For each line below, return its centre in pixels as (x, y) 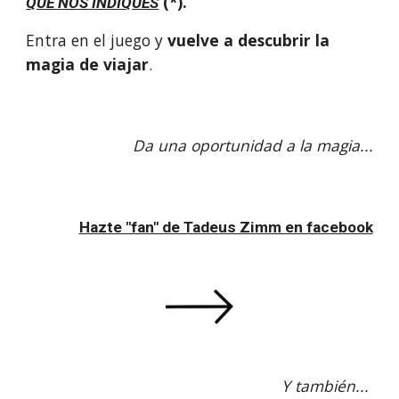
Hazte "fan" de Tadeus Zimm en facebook (226, 227)
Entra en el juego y (97, 40)
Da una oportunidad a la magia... (252, 145)
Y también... (327, 386)
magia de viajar (88, 64)
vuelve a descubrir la (249, 40)
